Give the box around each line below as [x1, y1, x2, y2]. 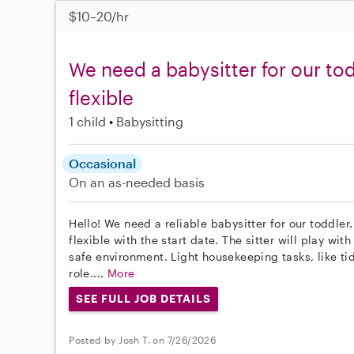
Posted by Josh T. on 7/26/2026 [69, 333, 217, 345]
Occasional [69, 156, 137, 171]
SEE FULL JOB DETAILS [76, 292, 211, 306]
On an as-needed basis [69, 175, 205, 190]
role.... [69, 266, 107, 281]
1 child [69, 114, 107, 130]
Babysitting [116, 114, 184, 130]
